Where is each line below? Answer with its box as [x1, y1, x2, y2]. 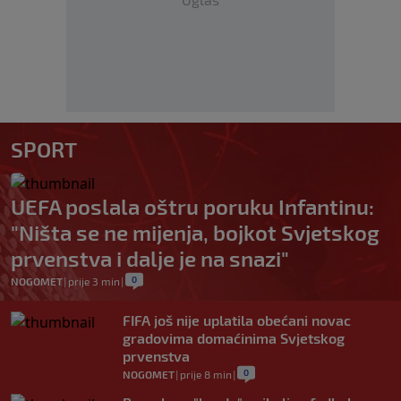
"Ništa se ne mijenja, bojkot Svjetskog [11, 219, 380, 245]
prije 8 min [180, 368, 232, 380]
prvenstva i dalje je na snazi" [11, 245, 289, 271]
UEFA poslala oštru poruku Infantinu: [11, 193, 374, 219]
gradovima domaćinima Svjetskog [123, 329, 345, 346]
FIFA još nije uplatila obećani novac [123, 311, 351, 328]
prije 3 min [68, 275, 120, 287]
